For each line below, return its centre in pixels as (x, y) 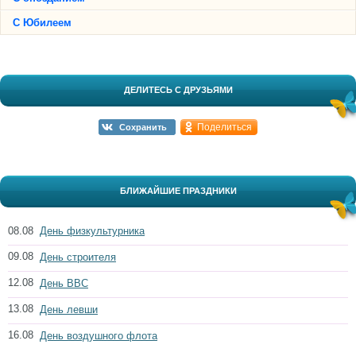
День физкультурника (92, 231)
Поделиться (224, 127)
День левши (69, 310)
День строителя (78, 257)
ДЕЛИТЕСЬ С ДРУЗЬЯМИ (178, 90)
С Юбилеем (42, 23)
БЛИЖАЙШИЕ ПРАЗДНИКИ (178, 191)
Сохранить (143, 127)
